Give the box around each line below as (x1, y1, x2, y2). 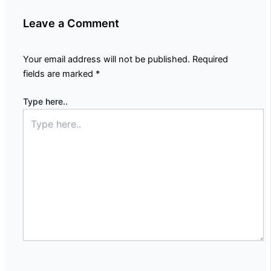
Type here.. (23, 96, 68, 107)
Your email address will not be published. (23, 54, 190, 65)
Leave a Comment (23, 16, 119, 30)
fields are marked (23, 68, 96, 80)
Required (192, 54, 228, 65)
